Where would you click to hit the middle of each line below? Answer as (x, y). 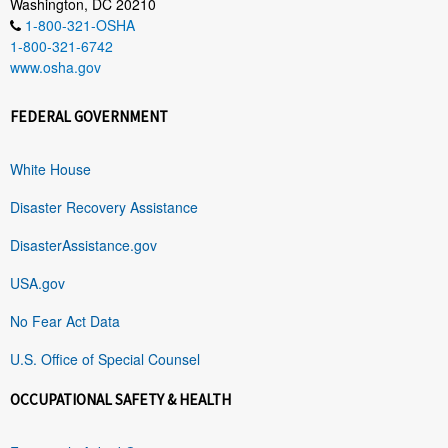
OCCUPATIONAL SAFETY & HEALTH (120, 399)
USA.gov (37, 282)
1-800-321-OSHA (80, 24)
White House (50, 168)
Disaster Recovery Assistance (104, 206)
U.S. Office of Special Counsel (105, 358)
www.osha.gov (55, 66)
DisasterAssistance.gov (83, 244)
